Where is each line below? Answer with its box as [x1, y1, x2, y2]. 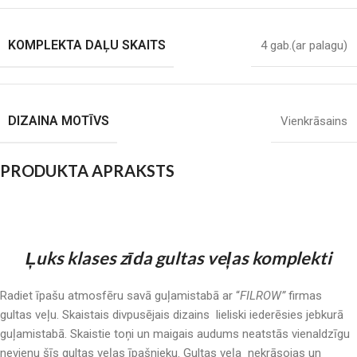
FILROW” [240, 288, 285, 303]
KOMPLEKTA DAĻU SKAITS [8, 37, 166, 53]
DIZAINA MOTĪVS [8, 113, 109, 128]
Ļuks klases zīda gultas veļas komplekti [25, 247, 331, 269]
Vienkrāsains [280, 114, 347, 128]
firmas [285, 288, 325, 303]
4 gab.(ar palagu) [261, 38, 347, 53]
